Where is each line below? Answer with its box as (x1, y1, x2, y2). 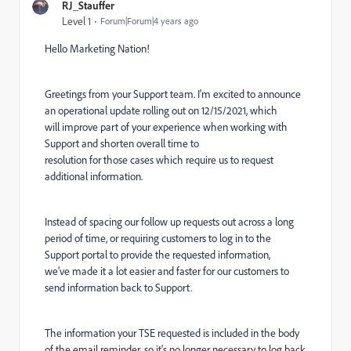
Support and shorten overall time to (45, 136, 199, 150)
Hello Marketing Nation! (45, 42, 152, 56)
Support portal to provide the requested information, (45, 248, 270, 262)
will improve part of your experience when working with (45, 120, 288, 134)
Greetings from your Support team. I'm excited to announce (45, 87, 301, 101)
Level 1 (62, 14, 91, 28)
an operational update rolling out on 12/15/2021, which (45, 103, 277, 118)
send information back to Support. (45, 280, 192, 295)
